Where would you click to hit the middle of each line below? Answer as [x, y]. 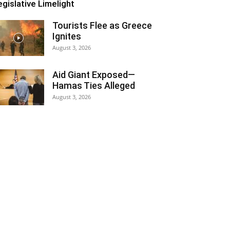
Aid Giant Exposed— [94, 75]
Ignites [67, 36]
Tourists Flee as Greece [102, 25]
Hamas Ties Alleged [94, 85]
